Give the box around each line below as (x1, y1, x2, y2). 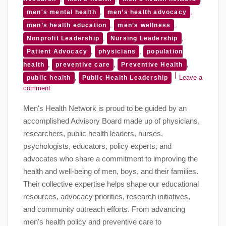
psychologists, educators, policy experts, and (23, 142, 172, 151)
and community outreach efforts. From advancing (23, 205, 185, 214)
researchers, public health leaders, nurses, (23, 129, 163, 138)
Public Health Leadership (82, 74, 168, 82)
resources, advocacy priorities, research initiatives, (23, 192, 190, 201)
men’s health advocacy (107, 9, 187, 16)
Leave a (179, 74, 203, 82)
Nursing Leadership (110, 35, 178, 42)
